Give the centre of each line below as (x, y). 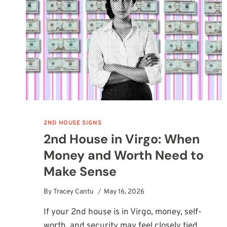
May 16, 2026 (124, 192)
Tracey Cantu (74, 192)
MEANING (103, 19)
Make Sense (80, 171)
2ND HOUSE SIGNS (73, 123)
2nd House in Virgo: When (122, 139)
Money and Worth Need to (124, 155)
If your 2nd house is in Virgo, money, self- (123, 213)
